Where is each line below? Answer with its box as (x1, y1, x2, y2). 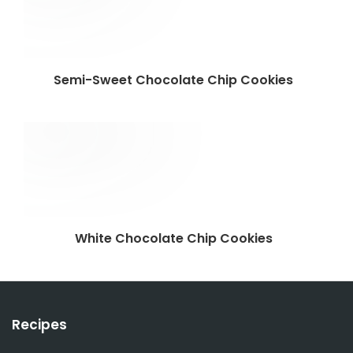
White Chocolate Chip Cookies (74, 229, 279, 247)
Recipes (12, 315, 67, 334)
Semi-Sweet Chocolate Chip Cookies (54, 71, 299, 89)
